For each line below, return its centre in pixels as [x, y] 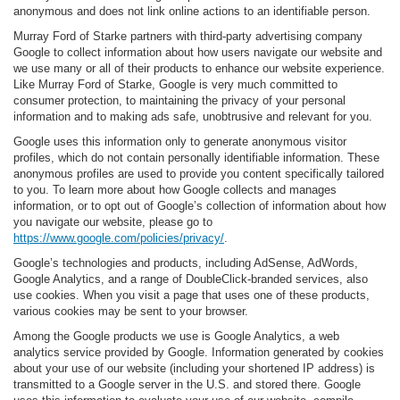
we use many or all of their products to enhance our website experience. [199, 69]
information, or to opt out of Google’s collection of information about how [200, 206]
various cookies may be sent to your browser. [131, 312]
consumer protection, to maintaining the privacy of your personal [179, 101]
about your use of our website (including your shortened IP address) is [194, 369]
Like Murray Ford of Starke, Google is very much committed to [175, 85]
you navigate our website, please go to [113, 222]
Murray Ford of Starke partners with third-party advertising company [188, 37]
